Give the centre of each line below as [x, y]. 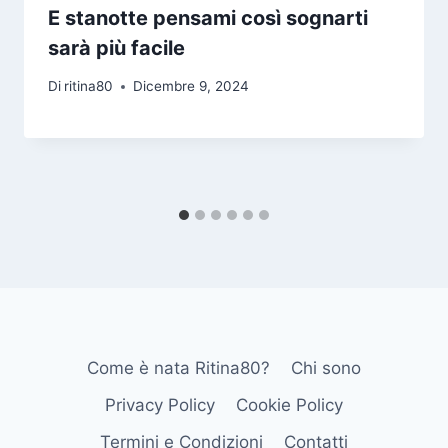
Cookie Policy [289, 404]
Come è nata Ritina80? [179, 367]
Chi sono [325, 367]
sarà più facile [116, 47]
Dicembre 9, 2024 [191, 86]
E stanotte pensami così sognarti [208, 17]
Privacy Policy [160, 404]
